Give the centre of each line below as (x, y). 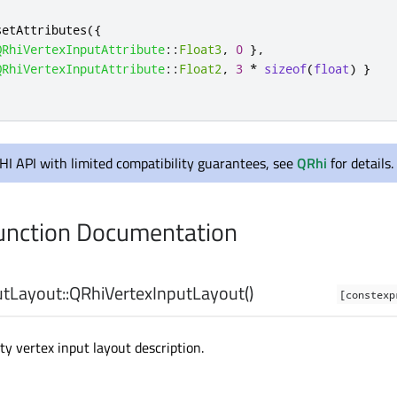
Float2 (200, 69)
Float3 (200, 49)
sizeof (285, 69)
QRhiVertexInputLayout (157, 293)
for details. (360, 163)
